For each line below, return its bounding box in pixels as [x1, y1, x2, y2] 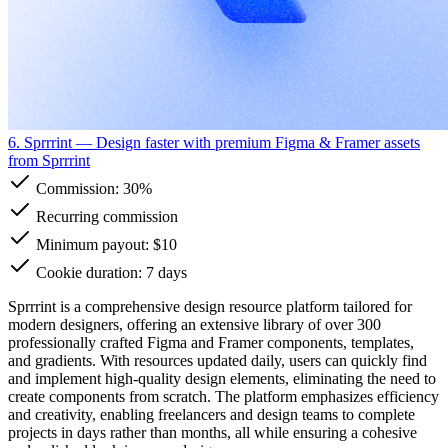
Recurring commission [32, 207, 178, 225]
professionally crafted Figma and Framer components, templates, [8, 333, 414, 351]
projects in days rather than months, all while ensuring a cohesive [8, 423, 417, 441]
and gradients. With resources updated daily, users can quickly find [8, 351, 427, 369]
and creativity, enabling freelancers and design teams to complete [8, 405, 415, 423]
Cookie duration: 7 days [32, 263, 187, 281]
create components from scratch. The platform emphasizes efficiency [8, 387, 439, 405]
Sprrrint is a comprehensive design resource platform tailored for [8, 297, 412, 315]
